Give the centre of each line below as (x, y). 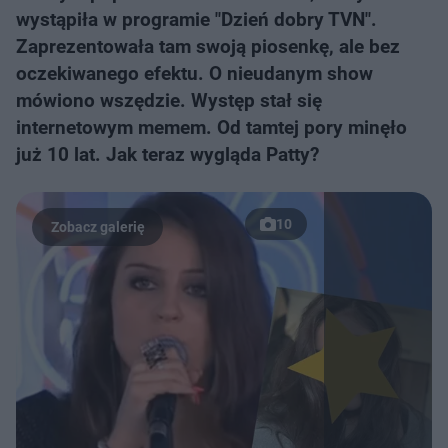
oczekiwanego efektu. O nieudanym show (194, 73)
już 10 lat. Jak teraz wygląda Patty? (167, 154)
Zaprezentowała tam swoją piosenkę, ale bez (208, 46)
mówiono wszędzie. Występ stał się (169, 100)
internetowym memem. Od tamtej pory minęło (211, 127)
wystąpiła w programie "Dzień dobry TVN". (196, 19)
